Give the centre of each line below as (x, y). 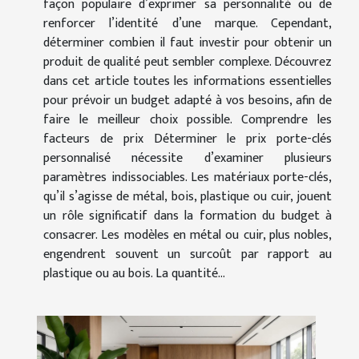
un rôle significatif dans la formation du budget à (188, 216)
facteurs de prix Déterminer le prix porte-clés (188, 139)
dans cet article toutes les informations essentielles (188, 82)
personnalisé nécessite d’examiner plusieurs (188, 159)
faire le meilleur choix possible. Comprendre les (188, 120)
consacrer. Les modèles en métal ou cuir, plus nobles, (188, 236)
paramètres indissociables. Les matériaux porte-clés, (188, 178)
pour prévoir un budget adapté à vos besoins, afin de (188, 101)
